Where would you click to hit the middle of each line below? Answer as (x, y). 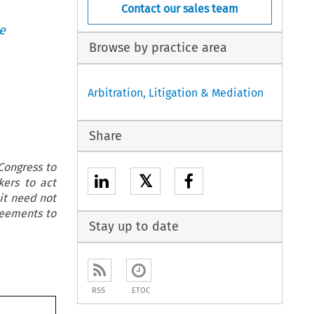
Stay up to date (134, 227)
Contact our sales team (180, 8)
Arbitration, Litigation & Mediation (176, 93)
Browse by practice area (158, 48)
